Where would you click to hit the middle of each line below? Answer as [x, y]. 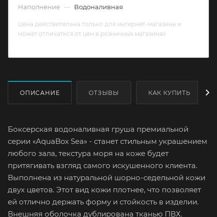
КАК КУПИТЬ [169, 93]
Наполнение [40, 7]
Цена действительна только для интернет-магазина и [100, 24]
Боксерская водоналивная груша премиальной [98, 129]
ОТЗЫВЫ [104, 93]
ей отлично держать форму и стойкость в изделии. [103, 201]
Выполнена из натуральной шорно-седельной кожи [107, 177]
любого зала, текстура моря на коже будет [88, 153]
